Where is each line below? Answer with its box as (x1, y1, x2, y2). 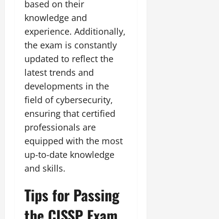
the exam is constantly (24, 39, 117, 51)
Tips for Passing (24, 183, 119, 206)
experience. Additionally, (24, 25, 126, 37)
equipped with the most (24, 134, 123, 147)
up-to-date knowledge (24, 148, 114, 160)
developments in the (24, 80, 109, 92)
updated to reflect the (24, 52, 113, 65)
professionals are (24, 121, 96, 133)
